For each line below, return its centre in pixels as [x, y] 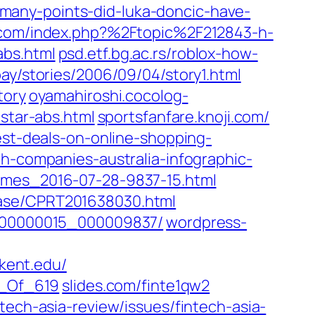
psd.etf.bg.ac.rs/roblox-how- [158, 53]
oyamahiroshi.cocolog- [108, 96]
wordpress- [207, 222]
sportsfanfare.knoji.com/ [184, 117]
